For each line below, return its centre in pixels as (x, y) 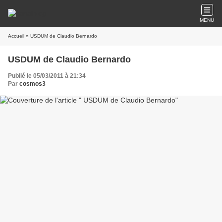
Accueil (16, 36)
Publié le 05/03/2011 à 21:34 (47, 76)
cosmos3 (32, 84)
